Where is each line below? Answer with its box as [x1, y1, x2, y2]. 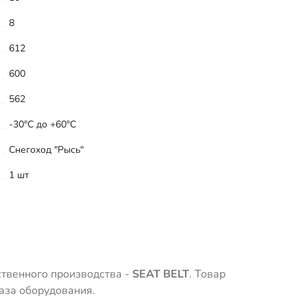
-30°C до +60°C [9, 117, 76, 131]
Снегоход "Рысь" [9, 143, 84, 156]
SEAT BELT [132, 266, 189, 282]
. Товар [189, 266, 225, 282]
